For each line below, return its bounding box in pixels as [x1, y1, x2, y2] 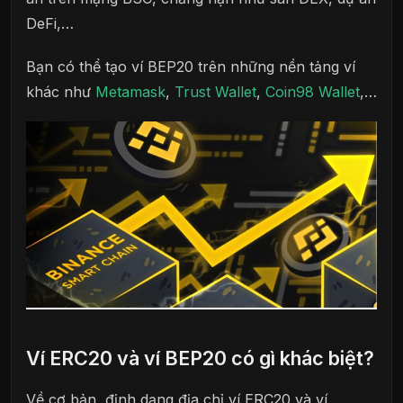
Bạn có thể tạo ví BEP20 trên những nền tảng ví [26, 57, 355, 76]
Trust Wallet [175, 82, 256, 101]
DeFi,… [26, 14, 74, 33]
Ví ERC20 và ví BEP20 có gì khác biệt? [26, 345, 374, 370]
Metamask [95, 82, 166, 101]
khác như [26, 82, 95, 101]
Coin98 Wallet [265, 82, 360, 101]
